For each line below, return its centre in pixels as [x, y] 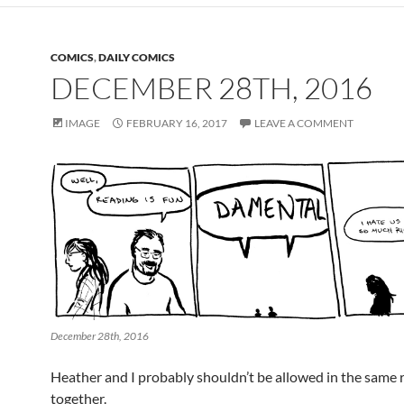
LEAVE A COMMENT [304, 124]
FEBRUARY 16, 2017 [177, 124]
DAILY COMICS [137, 58]
